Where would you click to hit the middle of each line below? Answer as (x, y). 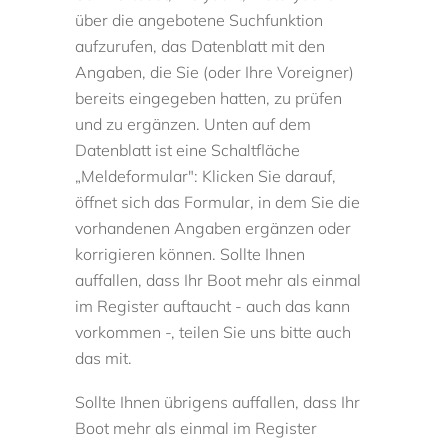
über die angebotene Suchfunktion (199, 20)
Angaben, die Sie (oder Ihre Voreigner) (215, 72)
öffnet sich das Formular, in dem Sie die (218, 202)
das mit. (104, 358)
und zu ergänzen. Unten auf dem (193, 124)
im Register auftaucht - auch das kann (213, 306)
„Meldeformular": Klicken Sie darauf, (206, 176)
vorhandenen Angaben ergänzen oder (213, 228)
